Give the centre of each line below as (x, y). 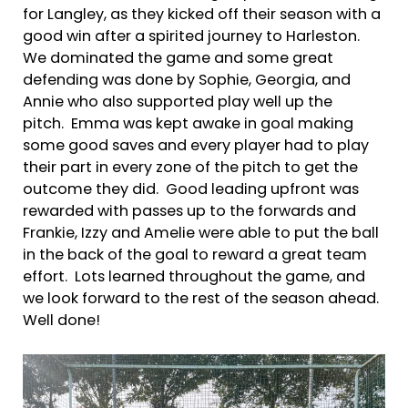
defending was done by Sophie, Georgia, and (187, 81)
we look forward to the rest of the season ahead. (203, 299)
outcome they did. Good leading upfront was (191, 190)
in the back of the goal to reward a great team (195, 255)
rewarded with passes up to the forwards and (189, 212)
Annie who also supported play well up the (178, 102)
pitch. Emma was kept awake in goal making (188, 124)
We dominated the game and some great (178, 59)
